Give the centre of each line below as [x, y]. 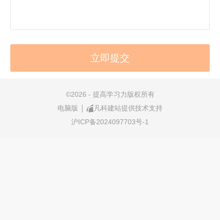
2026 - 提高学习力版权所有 [112, 95]
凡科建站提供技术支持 [128, 108]
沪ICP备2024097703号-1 [110, 122]
